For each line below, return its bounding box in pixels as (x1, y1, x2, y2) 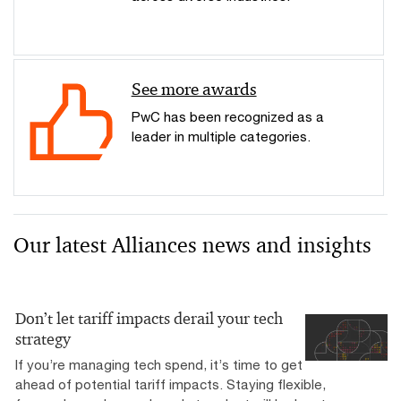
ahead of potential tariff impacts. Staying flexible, (15, 375, 326, 392)
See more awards (131, 78, 257, 99)
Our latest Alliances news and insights (13, 231, 371, 259)
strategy (15, 328, 71, 349)
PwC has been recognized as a (131, 107, 324, 124)
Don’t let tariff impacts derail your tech (15, 308, 283, 328)
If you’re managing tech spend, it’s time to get (15, 355, 303, 372)
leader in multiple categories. (131, 127, 311, 144)
